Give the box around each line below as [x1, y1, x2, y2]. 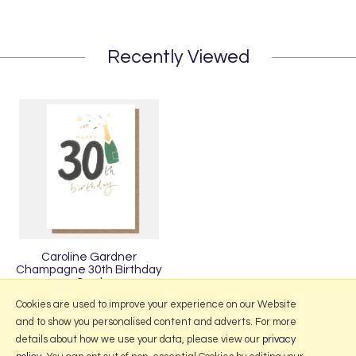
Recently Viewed [106, 47, 250, 67]
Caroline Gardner [41, 250, 137, 263]
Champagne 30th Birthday [16, 262, 162, 276]
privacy [262, 334, 296, 345]
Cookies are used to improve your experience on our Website [16, 299, 296, 310]
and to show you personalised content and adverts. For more [16, 316, 296, 327]
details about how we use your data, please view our [16, 334, 262, 345]
